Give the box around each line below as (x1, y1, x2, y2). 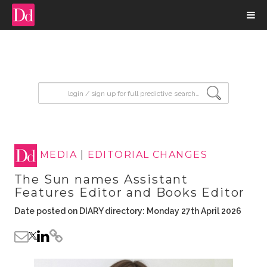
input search (38, 82, 99, 94)
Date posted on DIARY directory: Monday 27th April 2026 (14, 206, 241, 216)
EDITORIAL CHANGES (87, 149, 207, 161)
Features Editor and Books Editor (14, 185, 246, 200)
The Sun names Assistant (14, 172, 188, 187)
